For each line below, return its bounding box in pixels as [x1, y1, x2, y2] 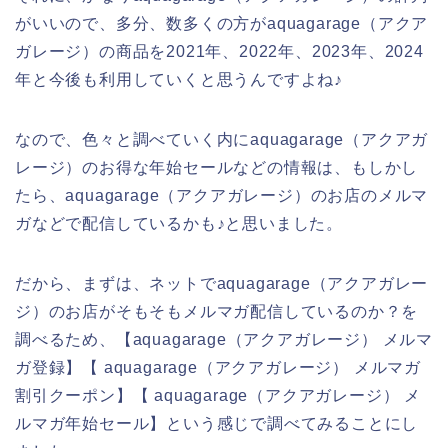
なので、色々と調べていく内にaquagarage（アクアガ [15, 130, 429, 148]
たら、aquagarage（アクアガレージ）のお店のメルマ [15, 186, 429, 204]
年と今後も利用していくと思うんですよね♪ [15, 70, 343, 88]
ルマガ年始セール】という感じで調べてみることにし [15, 414, 419, 432]
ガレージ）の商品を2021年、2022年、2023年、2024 [15, 42, 424, 60]
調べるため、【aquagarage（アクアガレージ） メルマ [15, 330, 433, 348]
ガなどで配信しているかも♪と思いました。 [15, 214, 343, 232]
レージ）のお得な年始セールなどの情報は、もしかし [15, 158, 419, 176]
